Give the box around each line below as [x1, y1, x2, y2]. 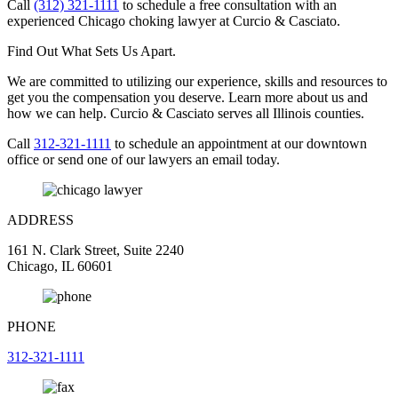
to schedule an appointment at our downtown [111, 136, 367, 152]
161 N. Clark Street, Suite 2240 [7, 243, 184, 259]
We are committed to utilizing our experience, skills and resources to [7, 74, 387, 90]
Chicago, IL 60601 [7, 259, 113, 275]
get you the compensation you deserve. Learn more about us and [7, 90, 368, 106]
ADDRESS [7, 212, 74, 228]
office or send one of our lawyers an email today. [7, 152, 280, 168]
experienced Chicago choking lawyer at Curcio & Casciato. [7, 13, 340, 29]
